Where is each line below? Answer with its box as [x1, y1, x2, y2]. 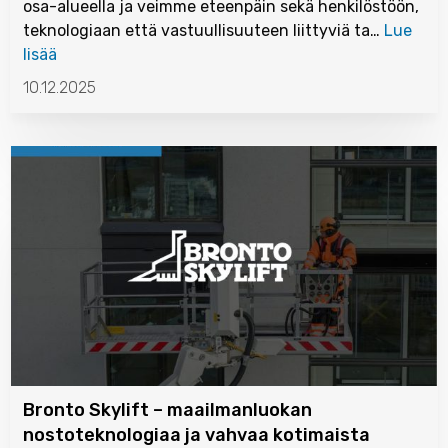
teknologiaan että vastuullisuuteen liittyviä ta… [23, 21, 384, 40]
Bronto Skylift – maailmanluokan [23, 399, 312, 421]
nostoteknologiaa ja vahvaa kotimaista [23, 424, 370, 446]
